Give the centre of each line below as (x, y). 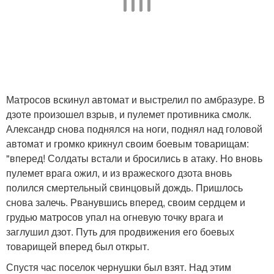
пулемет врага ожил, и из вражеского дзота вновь (119, 173)
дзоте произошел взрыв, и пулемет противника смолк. (129, 114)
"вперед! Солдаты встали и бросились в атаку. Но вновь (134, 158)
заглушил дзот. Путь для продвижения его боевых (120, 232)
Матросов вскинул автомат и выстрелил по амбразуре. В (135, 100)
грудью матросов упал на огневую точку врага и (115, 217)
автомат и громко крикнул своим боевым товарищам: (128, 144)
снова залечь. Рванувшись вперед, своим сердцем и (126, 202)
